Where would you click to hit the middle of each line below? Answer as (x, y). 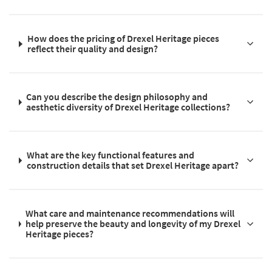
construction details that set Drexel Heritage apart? (132, 165)
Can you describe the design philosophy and (117, 97)
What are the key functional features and (110, 155)
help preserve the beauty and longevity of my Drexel (133, 224)
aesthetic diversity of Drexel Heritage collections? (128, 107)
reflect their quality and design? (92, 49)
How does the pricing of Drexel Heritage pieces (123, 39)
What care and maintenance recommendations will (130, 213)
